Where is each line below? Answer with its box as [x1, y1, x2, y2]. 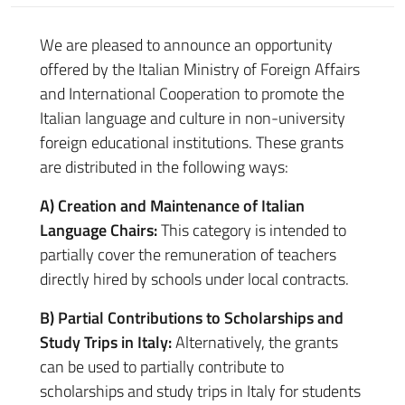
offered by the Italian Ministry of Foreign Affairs [40, 57, 360, 81]
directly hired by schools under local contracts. [40, 267, 349, 291]
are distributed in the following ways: [40, 155, 288, 179]
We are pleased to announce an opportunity [40, 33, 333, 57]
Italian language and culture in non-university [40, 106, 345, 130]
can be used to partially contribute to [40, 354, 284, 379]
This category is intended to [157, 218, 346, 242]
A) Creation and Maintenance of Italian [40, 193, 305, 218]
